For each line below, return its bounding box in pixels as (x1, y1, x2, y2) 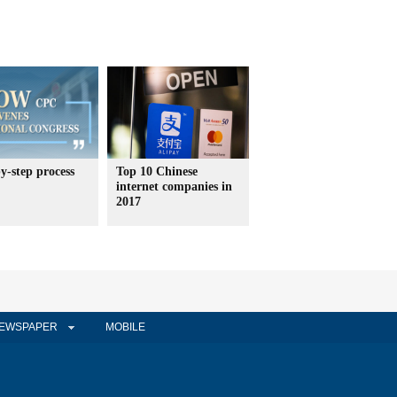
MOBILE (105, 321, 145, 333)
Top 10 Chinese (116, 165, 198, 178)
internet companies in (116, 180, 232, 193)
